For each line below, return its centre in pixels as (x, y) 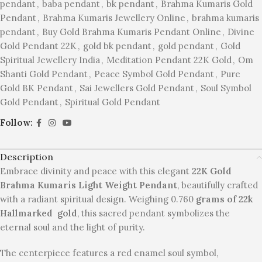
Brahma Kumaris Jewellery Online (114, 18)
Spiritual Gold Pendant (113, 102)
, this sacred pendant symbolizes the (154, 213)
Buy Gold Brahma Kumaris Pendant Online (132, 32)
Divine (241, 32)
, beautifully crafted (218, 185)
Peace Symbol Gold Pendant (154, 74)
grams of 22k (223, 199)
